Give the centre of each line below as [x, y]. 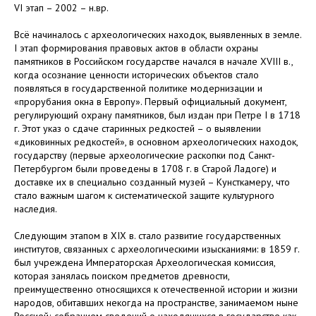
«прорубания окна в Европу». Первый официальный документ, [150, 101]
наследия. [36, 208]
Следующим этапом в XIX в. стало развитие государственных [147, 235]
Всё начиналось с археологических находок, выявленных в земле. [158, 34]
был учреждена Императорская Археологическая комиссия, [145, 262]
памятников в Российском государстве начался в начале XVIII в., [153, 61]
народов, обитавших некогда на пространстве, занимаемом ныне [156, 302]
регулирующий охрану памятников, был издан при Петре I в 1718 [157, 115]
